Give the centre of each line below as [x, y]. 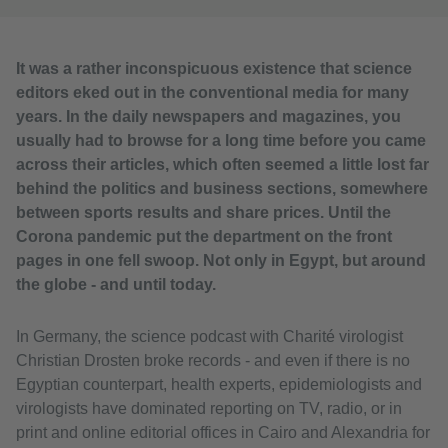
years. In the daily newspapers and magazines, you [208, 117]
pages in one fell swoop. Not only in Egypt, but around [221, 261]
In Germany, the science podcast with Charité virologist [209, 337]
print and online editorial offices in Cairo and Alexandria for [223, 433]
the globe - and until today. [116, 285]
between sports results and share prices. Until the [203, 213]
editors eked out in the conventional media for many [212, 93]
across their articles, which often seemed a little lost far [222, 165]
